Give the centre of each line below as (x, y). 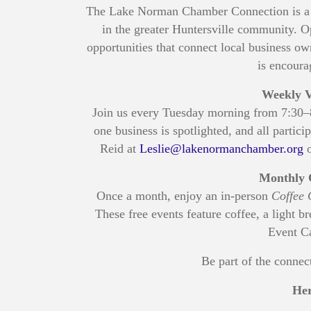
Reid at (119, 148)
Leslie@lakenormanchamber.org (221, 148)
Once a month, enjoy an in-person (184, 195)
